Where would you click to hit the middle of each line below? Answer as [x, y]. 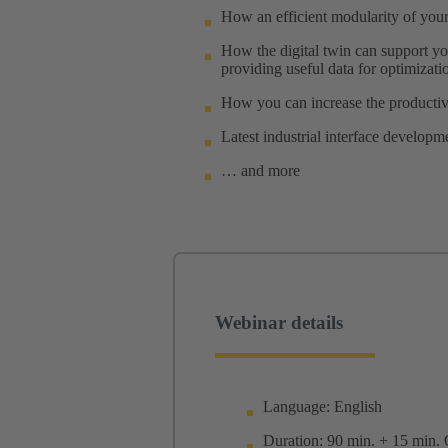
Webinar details [279, 323]
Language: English [322, 406]
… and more [260, 170]
